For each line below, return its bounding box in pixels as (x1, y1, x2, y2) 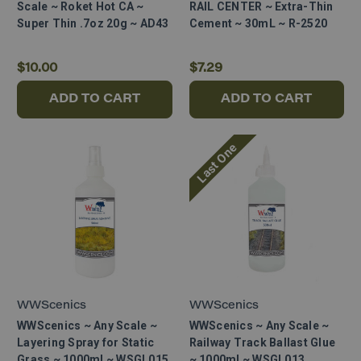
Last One (193, 139, 240, 186)
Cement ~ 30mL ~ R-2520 (189, 16, 327, 30)
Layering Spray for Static (17, 336, 155, 350)
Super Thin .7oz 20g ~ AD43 (17, 16, 169, 30)
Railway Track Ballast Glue (189, 336, 335, 350)
